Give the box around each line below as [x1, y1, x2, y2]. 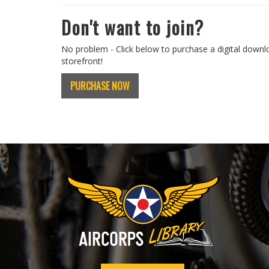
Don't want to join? [61, 14, 204, 41]
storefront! [61, 55, 103, 67]
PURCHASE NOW [70, 79, 130, 93]
